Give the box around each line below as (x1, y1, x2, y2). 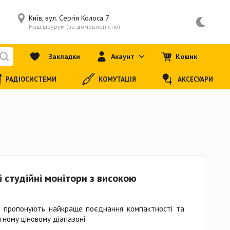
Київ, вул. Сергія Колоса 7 (28, 13, 109, 23)
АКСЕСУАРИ (178, 74, 214, 84)
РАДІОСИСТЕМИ (6, 74, 57, 84)
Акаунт (111, 52, 135, 61)
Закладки (48, 52, 80, 61)
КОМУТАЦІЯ (98, 74, 136, 84)
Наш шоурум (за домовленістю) (28, 23, 120, 30)
